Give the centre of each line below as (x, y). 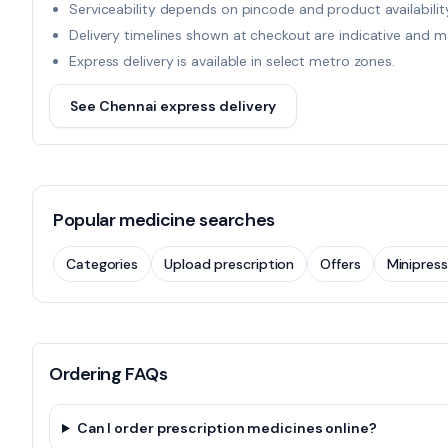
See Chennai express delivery (173, 106)
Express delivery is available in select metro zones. (232, 61)
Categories (102, 264)
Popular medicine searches (164, 220)
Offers (340, 264)
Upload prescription (229, 264)
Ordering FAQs (108, 374)
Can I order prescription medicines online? (226, 428)
